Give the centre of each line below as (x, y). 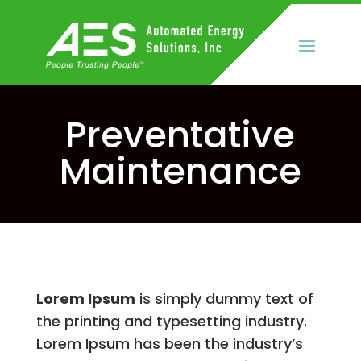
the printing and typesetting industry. (171, 321)
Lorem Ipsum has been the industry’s (169, 343)
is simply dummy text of (224, 298)
